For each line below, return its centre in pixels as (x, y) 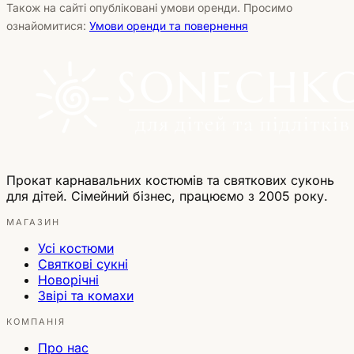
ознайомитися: (48, 25)
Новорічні (68, 279)
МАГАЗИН (33, 222)
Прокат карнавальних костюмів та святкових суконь (170, 180)
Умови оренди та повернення (169, 25)
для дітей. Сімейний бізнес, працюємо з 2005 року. (167, 196)
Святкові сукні (83, 264)
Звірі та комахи (86, 295)
